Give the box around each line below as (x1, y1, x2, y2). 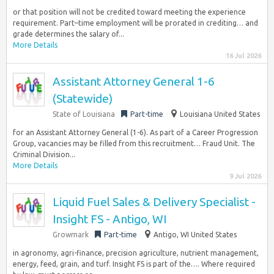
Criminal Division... (13, 150, 75, 158)
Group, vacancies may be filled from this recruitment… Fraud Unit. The (13, 139, 255, 147)
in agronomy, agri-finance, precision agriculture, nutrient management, (13, 249, 259, 257)
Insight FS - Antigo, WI (53, 212, 166, 226)
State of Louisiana (53, 110, 115, 118)
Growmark (53, 231, 89, 239)
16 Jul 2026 (226, 52, 261, 59)
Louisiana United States (180, 110, 260, 118)
